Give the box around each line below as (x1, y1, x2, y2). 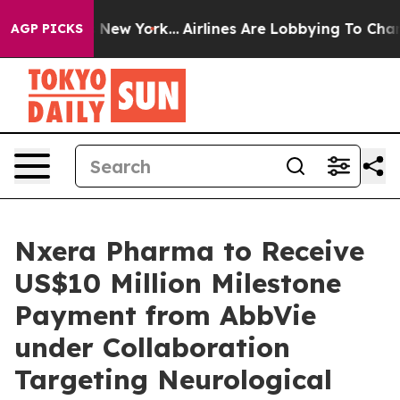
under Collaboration (14, 330, 290, 364)
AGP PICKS (11, 21, 83, 37)
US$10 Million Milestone (14, 266, 341, 300)
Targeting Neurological (14, 362, 332, 396)
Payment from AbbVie (14, 298, 316, 332)
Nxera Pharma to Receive (14, 234, 364, 268)
